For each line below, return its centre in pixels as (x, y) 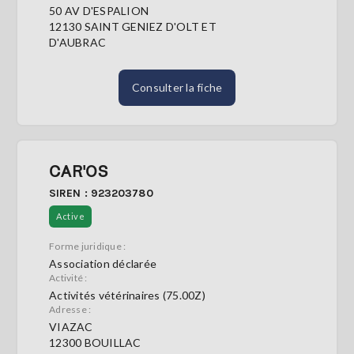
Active (70, 216)
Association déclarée (103, 264)
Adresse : (70, 309)
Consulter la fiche (177, 87)
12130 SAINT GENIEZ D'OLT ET (133, 26)
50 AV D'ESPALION (99, 11)
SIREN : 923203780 (101, 193)
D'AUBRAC (77, 42)
